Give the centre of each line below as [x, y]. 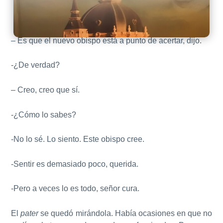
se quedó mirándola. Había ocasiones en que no [125, 213]
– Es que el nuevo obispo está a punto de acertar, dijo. [107, 40]
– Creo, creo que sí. [46, 90]
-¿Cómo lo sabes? [44, 114]
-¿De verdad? [36, 65]
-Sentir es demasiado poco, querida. [75, 164]
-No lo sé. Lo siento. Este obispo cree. [78, 139]
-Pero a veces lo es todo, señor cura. [75, 189]
